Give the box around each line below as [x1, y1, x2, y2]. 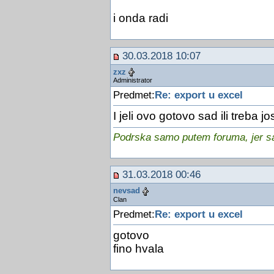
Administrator [113, 76, 152, 84]
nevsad [113, 186, 140, 196]
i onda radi [113, 11, 168, 24]
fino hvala [113, 242, 164, 255]
